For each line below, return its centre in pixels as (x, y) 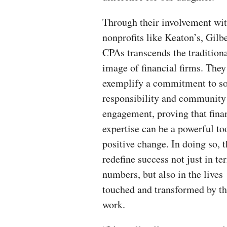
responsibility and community (164, 98)
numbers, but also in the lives (163, 174)
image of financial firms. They (164, 68)
